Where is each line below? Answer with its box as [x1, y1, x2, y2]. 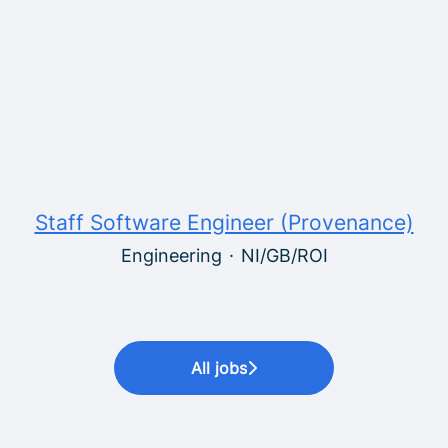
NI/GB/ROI [240, 245, 328, 266]
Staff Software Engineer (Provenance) [34, 210, 414, 235]
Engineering [120, 245, 222, 266]
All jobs [191, 358, 247, 378]
